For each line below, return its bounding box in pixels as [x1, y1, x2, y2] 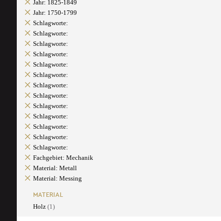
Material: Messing [33, 175, 82, 183]
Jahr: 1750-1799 [33, 9, 77, 17]
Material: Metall [33, 164, 77, 172]
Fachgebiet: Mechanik [33, 154, 93, 162]
